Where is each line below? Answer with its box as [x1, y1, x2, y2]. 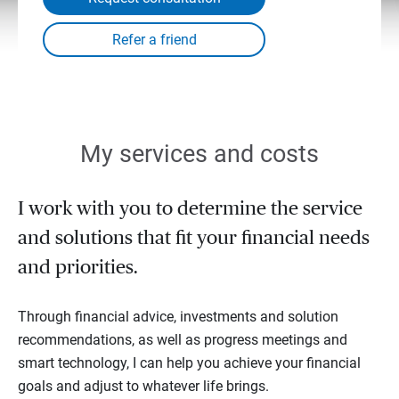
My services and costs [80, 140, 319, 168]
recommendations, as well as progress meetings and [18, 331, 347, 348]
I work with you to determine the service [18, 199, 362, 218]
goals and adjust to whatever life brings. [18, 378, 269, 395]
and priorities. [18, 257, 138, 277]
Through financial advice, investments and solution [18, 308, 338, 325]
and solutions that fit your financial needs [18, 228, 370, 248]
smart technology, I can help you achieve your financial [18, 354, 361, 371]
